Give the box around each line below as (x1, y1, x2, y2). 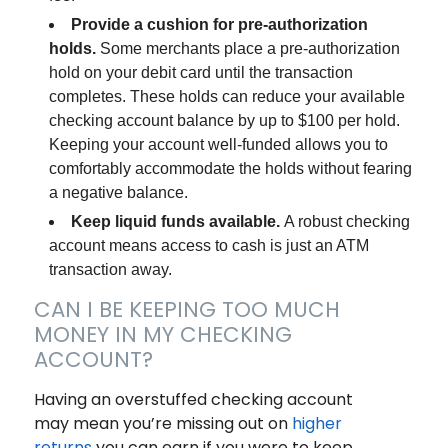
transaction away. (48, 261, 172, 279)
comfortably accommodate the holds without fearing (48, 160, 412, 178)
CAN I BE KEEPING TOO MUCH (33, 295, 340, 325)
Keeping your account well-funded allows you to (48, 136, 388, 154)
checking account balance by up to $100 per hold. (48, 112, 400, 130)
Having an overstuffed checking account (33, 388, 353, 412)
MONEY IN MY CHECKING (33, 320, 292, 350)
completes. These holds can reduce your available (48, 88, 405, 106)
